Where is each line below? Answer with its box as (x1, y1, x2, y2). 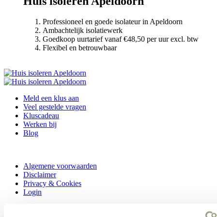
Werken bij (23, 120, 57, 128)
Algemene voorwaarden (23, 161, 97, 170)
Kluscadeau (23, 111, 59, 120)
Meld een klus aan (23, 93, 79, 102)
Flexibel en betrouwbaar (43, 43, 117, 52)
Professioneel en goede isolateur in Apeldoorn (43, 17, 183, 26)
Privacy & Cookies (23, 179, 81, 187)
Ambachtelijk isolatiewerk (43, 26, 123, 34)
